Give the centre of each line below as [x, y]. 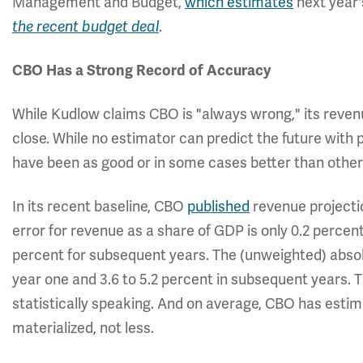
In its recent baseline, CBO [100, 207]
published [218, 207]
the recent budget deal [85, 27]
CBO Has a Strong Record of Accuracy [141, 70]
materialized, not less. [83, 328]
